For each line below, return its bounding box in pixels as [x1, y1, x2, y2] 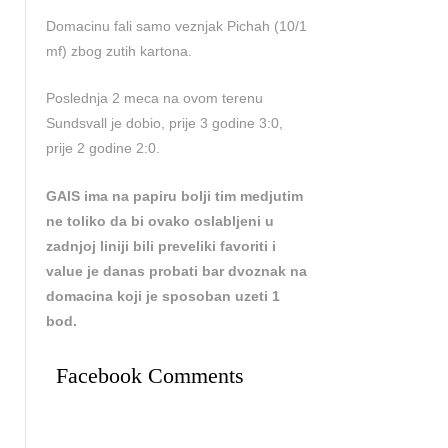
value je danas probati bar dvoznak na [46, 262, 307, 279]
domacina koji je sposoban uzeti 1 [46, 287, 280, 304]
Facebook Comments [56, 363, 244, 389]
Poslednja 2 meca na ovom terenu [46, 90, 263, 107]
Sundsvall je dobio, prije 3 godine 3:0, [46, 115, 283, 132]
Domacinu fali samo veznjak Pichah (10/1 [46, 18, 307, 34]
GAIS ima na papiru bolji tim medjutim [46, 187, 303, 204]
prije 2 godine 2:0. [46, 140, 160, 157]
